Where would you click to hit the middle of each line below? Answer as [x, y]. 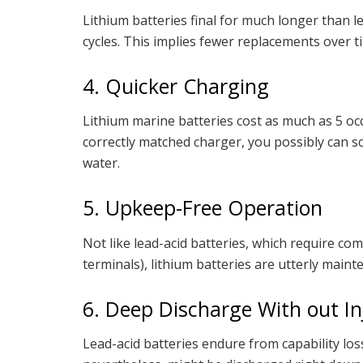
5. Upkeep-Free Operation [203, 208]
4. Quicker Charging [176, 85]
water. [101, 163]
